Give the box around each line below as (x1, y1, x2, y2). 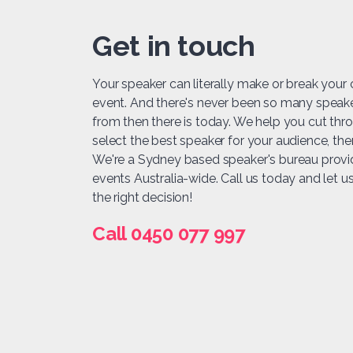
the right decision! (92, 189, 192, 205)
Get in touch (92, 28, 255, 62)
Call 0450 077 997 (92, 221, 245, 245)
